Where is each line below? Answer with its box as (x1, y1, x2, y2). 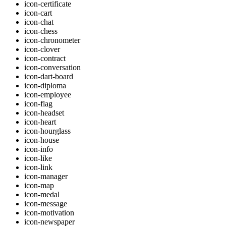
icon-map (24, 181, 54, 190)
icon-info (24, 145, 53, 154)
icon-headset (24, 108, 64, 118)
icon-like (24, 154, 52, 163)
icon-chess (24, 27, 58, 36)
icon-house (24, 136, 59, 145)
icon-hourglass (24, 127, 71, 136)
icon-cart (24, 9, 52, 18)
